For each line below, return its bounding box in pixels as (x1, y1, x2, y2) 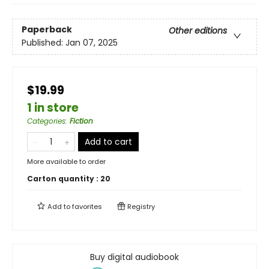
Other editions (169, 25, 227, 37)
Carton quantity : (27, 174, 100, 184)
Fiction (70, 116, 93, 126)
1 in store (27, 100, 79, 116)
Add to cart (85, 136, 132, 148)
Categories (27, 116, 65, 126)
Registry (125, 202, 155, 211)
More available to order (27, 157, 106, 166)
